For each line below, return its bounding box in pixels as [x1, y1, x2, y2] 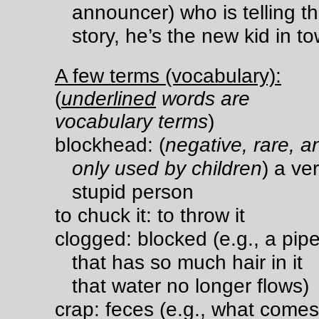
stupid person [72, 180, 194, 203]
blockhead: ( [55, 133, 165, 156]
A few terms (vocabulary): [55, 65, 281, 87]
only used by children [72, 157, 262, 179]
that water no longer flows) [72, 274, 309, 297]
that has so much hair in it [72, 251, 303, 273]
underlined [61, 88, 156, 110]
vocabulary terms [55, 110, 208, 132]
